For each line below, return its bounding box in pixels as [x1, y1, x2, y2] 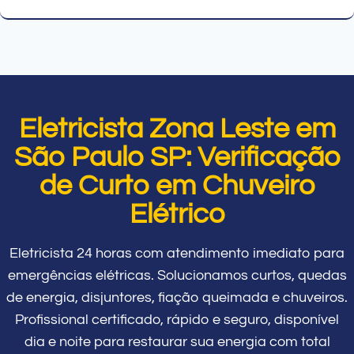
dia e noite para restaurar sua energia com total [24, 333, 330, 349]
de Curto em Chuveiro [40, 170, 314, 201]
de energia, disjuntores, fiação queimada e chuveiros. [6, 289, 348, 305]
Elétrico [130, 198, 224, 229]
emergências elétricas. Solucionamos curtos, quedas [7, 267, 347, 283]
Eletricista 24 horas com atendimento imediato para [9, 245, 345, 261]
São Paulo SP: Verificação [14, 141, 340, 172]
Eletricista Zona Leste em [18, 113, 336, 144]
